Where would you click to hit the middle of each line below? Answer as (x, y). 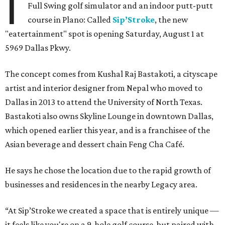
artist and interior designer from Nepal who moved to (104, 88)
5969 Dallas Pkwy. (38, 47)
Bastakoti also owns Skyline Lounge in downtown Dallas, (109, 116)
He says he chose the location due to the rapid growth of (108, 170)
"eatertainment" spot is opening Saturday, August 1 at (104, 33)
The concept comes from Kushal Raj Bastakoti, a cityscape (111, 74)
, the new (172, 19)
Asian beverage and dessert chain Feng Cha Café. (95, 144)
